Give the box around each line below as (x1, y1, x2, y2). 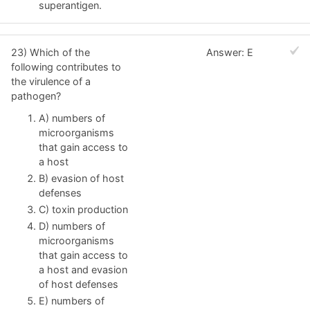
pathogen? (11, 90, 61, 102)
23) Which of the (11, 46, 90, 59)
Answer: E (206, 46, 254, 59)
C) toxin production (39, 203, 128, 215)
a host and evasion (39, 263, 127, 275)
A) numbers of (39, 112, 105, 125)
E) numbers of (39, 294, 104, 307)
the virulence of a (11, 75, 91, 88)
